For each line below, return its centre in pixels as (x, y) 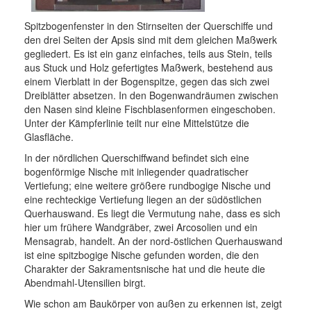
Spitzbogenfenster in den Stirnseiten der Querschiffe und (149, 26)
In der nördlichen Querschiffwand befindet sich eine (137, 158)
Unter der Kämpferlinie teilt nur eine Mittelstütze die (137, 123)
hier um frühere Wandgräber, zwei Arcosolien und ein (141, 227)
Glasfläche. (49, 137)
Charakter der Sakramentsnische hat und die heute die (145, 269)
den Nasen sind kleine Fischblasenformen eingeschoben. (150, 109)
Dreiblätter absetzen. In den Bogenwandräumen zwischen (151, 95)
